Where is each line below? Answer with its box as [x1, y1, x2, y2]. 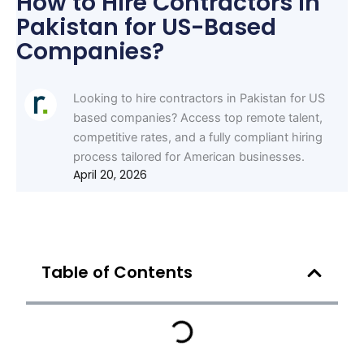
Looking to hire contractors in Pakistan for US [73, 90, 326, 106]
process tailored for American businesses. [73, 149, 305, 164]
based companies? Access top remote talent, [73, 110, 323, 125]
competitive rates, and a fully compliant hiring [73, 129, 323, 145]
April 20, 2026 [73, 166, 148, 183]
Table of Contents [41, 261, 193, 284]
